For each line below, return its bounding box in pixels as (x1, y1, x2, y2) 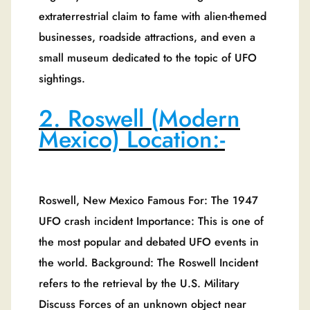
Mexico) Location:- (39, 122, 225, 157)
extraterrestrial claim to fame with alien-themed (39, 8, 266, 24)
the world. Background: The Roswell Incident (39, 255, 258, 271)
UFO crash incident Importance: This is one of (39, 213, 264, 230)
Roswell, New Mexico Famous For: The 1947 (39, 192, 258, 209)
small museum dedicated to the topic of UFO (39, 49, 257, 66)
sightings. (39, 70, 85, 86)
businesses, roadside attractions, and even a (39, 28, 255, 45)
